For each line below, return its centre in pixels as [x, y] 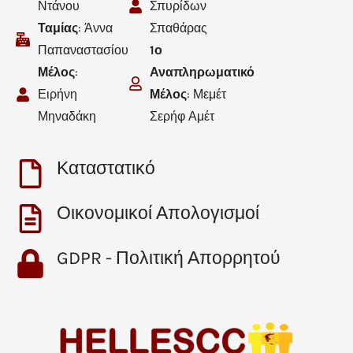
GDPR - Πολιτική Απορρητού [169, 258]
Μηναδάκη [67, 116]
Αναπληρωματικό [203, 72]
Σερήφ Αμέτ [182, 116]
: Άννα [95, 28]
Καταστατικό [106, 168]
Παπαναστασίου [83, 50]
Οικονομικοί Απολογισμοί [158, 213]
